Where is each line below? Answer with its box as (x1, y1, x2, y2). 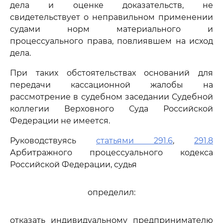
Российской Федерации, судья (10, 160, 137, 169)
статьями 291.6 (96, 136, 173, 145)
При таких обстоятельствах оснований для (10, 68, 213, 78)
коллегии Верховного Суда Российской (10, 104, 213, 113)
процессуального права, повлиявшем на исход (10, 36, 213, 46)
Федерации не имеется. (10, 116, 110, 125)
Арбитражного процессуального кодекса (10, 148, 213, 157)
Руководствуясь (10, 136, 96, 145)
